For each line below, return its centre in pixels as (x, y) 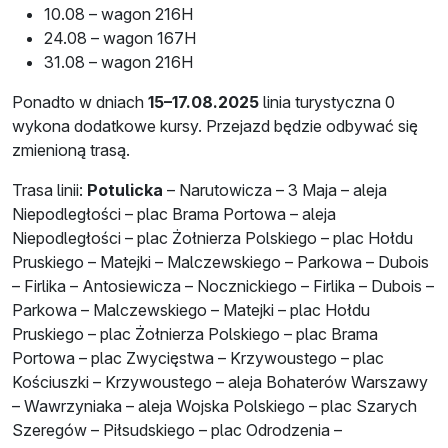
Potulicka (125, 189)
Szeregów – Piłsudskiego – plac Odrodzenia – (177, 429)
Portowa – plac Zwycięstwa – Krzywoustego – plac (198, 357)
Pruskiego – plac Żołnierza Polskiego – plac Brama (195, 333)
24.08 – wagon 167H (120, 37)
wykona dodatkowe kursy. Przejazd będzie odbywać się (215, 125)
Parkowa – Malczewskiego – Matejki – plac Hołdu (191, 309)
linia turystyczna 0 (327, 101)
